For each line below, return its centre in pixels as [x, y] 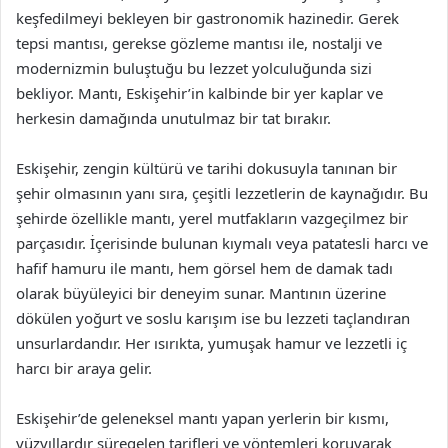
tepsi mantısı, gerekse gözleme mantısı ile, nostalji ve [199, 43]
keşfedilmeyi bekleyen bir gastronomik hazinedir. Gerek [207, 18]
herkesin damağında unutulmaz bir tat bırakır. [173, 118]
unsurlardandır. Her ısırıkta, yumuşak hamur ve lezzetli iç [211, 343]
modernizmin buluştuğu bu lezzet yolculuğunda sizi [194, 68]
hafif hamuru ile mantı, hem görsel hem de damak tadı [204, 268]
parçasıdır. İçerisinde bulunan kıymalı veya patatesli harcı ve [222, 243]
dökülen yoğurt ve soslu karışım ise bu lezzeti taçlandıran [213, 318]
